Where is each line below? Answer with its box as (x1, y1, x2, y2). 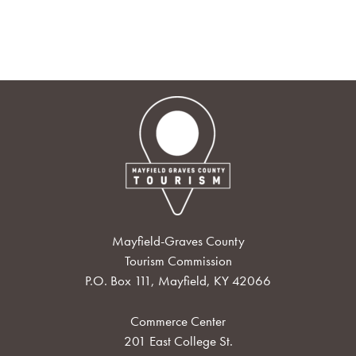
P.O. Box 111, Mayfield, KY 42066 (85, 272, 271, 290)
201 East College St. (123, 331, 233, 350)
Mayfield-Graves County (111, 232, 245, 250)
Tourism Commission (124, 252, 232, 270)
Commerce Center (130, 311, 226, 330)
